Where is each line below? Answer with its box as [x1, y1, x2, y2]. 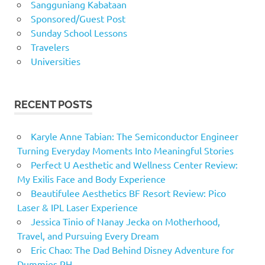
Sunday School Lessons [30, 27, 127, 39]
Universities [30, 55, 80, 67]
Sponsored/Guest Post [30, 12, 125, 25]
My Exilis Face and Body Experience [17, 173, 166, 185]
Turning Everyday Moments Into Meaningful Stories [17, 144, 234, 157]
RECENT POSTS [14, 98, 92, 111]
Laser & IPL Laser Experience [17, 201, 138, 214]
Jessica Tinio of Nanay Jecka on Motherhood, [30, 215, 220, 228]
